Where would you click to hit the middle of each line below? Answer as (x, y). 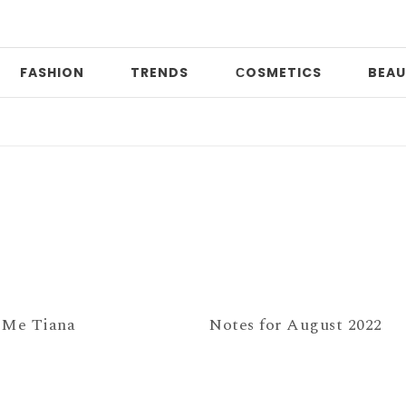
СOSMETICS (278, 72)
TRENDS (159, 72)
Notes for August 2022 (295, 324)
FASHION (52, 72)
